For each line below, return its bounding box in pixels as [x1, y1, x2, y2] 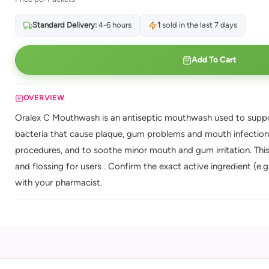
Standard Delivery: [32, 20, 97, 29]
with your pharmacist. [14, 177, 102, 188]
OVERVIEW [23, 94, 65, 102]
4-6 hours [96, 20, 131, 29]
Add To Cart [191, 55, 237, 65]
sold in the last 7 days [160, 20, 237, 29]
